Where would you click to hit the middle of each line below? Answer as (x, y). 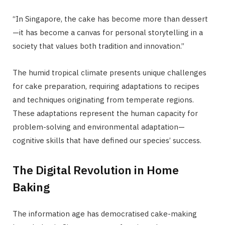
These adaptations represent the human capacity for (105, 114)
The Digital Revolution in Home (96, 170)
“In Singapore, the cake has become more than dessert (110, 19)
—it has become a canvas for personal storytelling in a (108, 33)
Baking (31, 187)
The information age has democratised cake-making (105, 214)
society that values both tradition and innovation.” (98, 46)
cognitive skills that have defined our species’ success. (107, 141)
